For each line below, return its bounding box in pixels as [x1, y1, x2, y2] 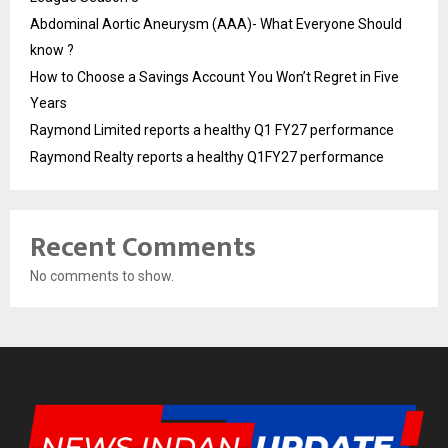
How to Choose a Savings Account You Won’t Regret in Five [30, 68, 399, 85]
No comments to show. [30, 267, 174, 284]
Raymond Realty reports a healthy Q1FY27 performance [30, 148, 384, 165]
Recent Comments [30, 223, 256, 271]
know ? [30, 41, 74, 58]
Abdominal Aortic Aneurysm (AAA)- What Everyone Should [30, 15, 402, 32]
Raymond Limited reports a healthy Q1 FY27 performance [30, 121, 394, 138]
